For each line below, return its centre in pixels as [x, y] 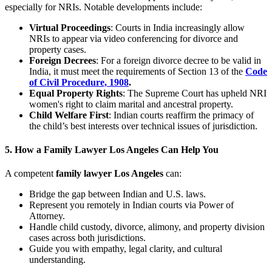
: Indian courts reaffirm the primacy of [181, 115]
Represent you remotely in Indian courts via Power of [131, 205]
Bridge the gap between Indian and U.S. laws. [117, 194]
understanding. [57, 260]
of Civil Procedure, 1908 [79, 82]
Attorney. [47, 216]
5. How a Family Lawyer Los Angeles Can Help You [112, 150]
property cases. [58, 49]
